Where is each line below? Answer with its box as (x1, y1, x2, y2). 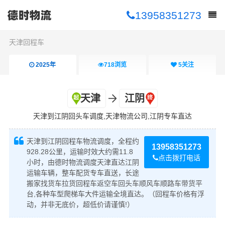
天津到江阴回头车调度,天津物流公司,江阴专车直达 (33, 111, 192, 120)
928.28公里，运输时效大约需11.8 (26, 147, 133, 156)
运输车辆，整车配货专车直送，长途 (26, 168, 139, 177)
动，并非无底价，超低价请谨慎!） (26, 200, 134, 208)
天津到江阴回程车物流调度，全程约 (26, 137, 139, 145)
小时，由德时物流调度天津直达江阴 (26, 158, 139, 166)
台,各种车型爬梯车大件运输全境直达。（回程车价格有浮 (26, 189, 204, 198)
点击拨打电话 (158, 153, 201, 162)
